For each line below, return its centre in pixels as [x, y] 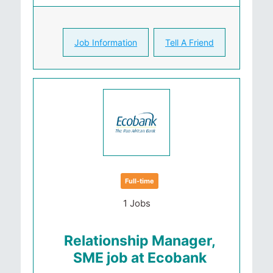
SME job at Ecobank [140, 258]
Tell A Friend [190, 42]
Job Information [106, 42]
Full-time [140, 181]
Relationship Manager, [140, 241]
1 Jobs [136, 203]
